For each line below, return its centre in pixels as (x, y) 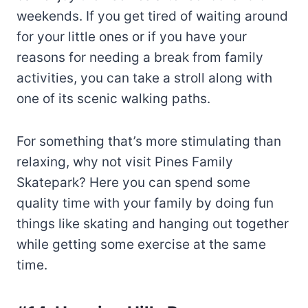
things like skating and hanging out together (153, 223)
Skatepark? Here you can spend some (133, 182)
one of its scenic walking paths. (113, 98)
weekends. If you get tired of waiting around (152, 16)
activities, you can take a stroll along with (144, 78)
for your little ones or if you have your (132, 36)
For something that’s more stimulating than (149, 141)
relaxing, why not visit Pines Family (125, 162)
